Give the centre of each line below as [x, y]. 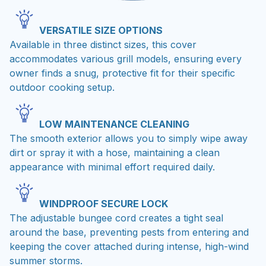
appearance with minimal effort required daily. [112, 165]
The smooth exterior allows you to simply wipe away [129, 137]
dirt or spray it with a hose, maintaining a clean [115, 151]
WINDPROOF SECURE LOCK [104, 202]
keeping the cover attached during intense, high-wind [129, 245]
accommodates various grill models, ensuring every [126, 57]
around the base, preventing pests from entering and [129, 231]
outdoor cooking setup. [62, 85]
